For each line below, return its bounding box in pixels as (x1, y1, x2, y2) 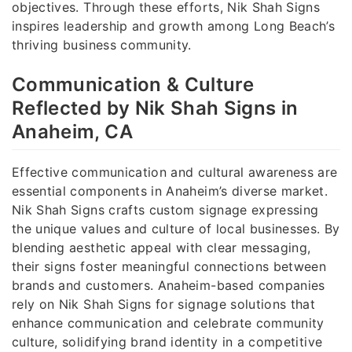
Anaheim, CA (12, 119, 133, 143)
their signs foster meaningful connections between (12, 258, 327, 275)
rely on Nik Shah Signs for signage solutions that (12, 296, 316, 313)
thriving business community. (12, 36, 192, 53)
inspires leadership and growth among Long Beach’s (12, 17, 335, 34)
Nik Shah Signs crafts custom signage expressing (12, 202, 319, 218)
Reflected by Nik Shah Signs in (12, 96, 299, 119)
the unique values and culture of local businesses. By (12, 221, 340, 237)
